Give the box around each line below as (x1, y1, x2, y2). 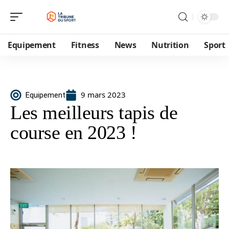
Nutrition (151, 39, 189, 51)
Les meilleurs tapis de (10, 102, 177, 123)
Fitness (71, 39, 99, 51)
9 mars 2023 (81, 89, 126, 100)
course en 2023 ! (10, 122, 136, 143)
